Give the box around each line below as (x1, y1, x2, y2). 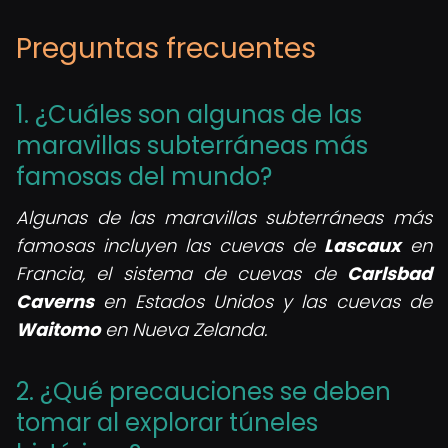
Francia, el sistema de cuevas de (16, 261, 347, 286)
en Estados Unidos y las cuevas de (94, 289, 432, 314)
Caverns (16, 289, 94, 314)
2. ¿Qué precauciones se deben (16, 375, 391, 408)
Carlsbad (347, 261, 432, 286)
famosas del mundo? (16, 160, 272, 193)
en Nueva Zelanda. (100, 317, 267, 342)
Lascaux (324, 233, 401, 258)
